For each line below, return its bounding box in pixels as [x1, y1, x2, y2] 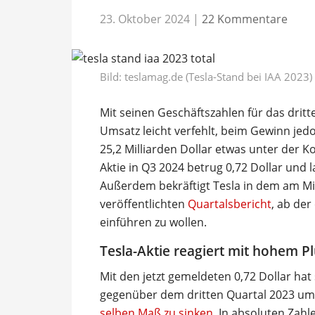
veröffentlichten [100, 195, 188, 212]
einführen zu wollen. [100, 214, 207, 230]
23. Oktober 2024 [100, 11, 190, 27]
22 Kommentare [202, 11, 288, 27]
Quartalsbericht [188, 195, 271, 212]
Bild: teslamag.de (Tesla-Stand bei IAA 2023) [100, 69, 312, 84]
